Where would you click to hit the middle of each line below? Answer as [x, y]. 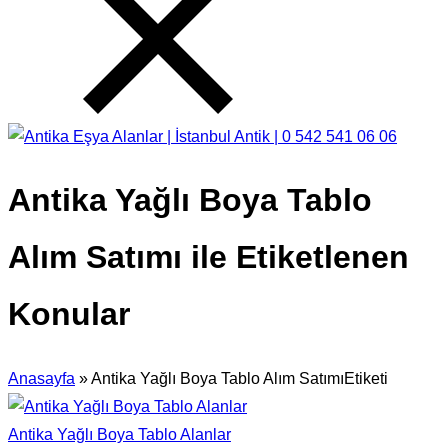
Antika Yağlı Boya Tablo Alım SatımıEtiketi [239, 378]
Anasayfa [41, 378]
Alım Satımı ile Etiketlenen [208, 257]
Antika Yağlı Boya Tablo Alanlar [119, 434]
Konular [69, 314]
